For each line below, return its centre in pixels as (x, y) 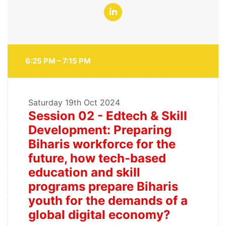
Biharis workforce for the (102, 144)
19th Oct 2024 (93, 103)
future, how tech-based (97, 158)
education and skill (84, 173)
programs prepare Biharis (103, 187)
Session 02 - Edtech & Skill (108, 116)
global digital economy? (99, 215)
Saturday (47, 103)
